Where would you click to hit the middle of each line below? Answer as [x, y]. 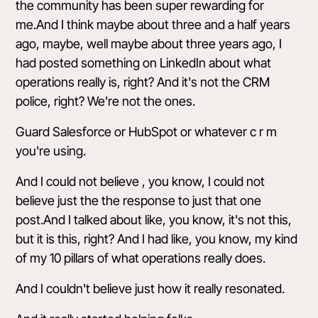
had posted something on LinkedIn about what [144, 63]
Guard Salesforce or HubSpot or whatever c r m [147, 132]
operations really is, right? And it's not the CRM [143, 82]
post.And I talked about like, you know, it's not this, [154, 220]
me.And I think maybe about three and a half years [153, 24]
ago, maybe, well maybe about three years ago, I [149, 44]
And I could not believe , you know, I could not [141, 181]
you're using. [51, 151]
